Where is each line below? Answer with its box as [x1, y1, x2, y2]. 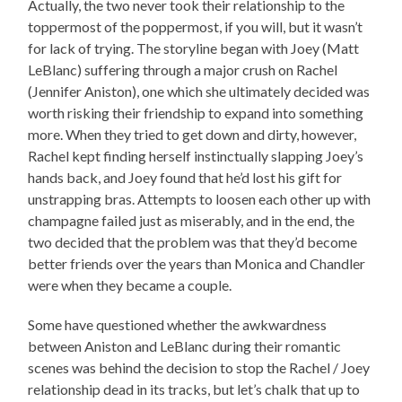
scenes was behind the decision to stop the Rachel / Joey [28, 358, 371, 376]
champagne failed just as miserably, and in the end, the [28, 211, 355, 229]
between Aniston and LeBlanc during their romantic [28, 336, 342, 354]
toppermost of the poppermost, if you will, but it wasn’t [28, 17, 363, 35]
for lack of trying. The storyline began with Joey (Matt [28, 39, 360, 57]
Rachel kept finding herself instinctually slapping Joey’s [28, 146, 364, 164]
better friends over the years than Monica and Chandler [28, 254, 366, 272]
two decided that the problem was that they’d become [28, 232, 358, 250]
